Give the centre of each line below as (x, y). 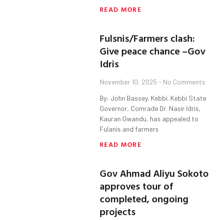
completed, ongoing (144, 199)
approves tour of (137, 186)
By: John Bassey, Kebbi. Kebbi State (153, 98)
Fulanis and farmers (129, 129)
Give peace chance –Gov (153, 51)
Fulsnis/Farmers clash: (148, 38)
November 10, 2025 (129, 82)
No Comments (184, 82)
